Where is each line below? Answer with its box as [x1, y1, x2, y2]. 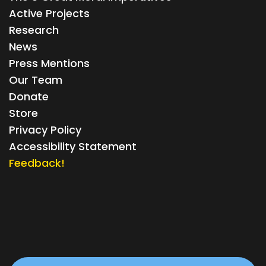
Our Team [9, 72, 62, 87]
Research [9, 23, 59, 37]
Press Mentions [9, 56, 90, 71]
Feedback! [9, 156, 65, 170]
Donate [9, 89, 49, 104]
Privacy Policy [9, 122, 81, 137]
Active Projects [9, 6, 90, 21]
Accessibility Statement [9, 139, 137, 154]
